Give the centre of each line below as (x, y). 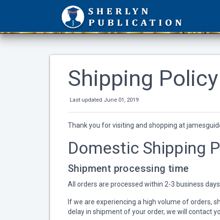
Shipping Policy (143, 78)
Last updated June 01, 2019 (104, 100)
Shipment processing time (128, 168)
